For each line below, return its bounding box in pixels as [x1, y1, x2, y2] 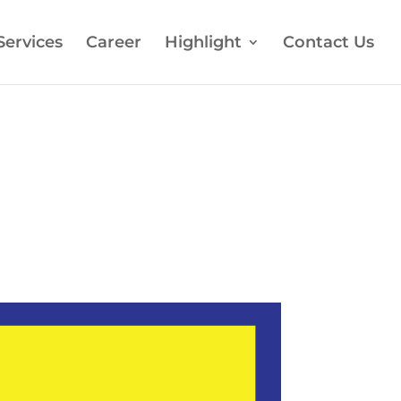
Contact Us [283, 32, 374, 52]
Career [86, 32, 141, 52]
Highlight [165, 32, 242, 52]
